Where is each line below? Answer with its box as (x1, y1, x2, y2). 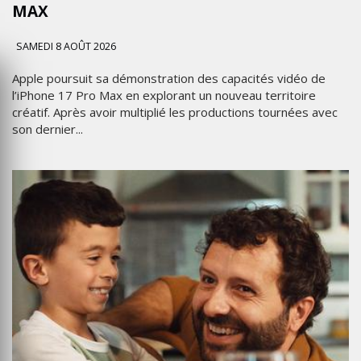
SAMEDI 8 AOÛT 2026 (14, 39, 116, 53)
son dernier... (12, 121, 83, 137)
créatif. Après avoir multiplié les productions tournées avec (12, 104, 338, 120)
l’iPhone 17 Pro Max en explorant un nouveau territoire (12, 87, 316, 103)
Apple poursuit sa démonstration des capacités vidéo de (12, 70, 326, 86)
